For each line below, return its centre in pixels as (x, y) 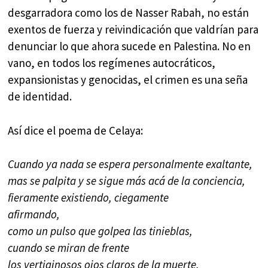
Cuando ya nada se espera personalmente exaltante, (130, 164)
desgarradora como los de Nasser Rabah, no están (129, 13)
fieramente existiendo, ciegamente (89, 197)
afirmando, (34, 214)
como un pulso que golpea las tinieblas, (100, 231)
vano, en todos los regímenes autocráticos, (112, 63)
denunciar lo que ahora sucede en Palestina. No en (130, 46)
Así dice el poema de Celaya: (76, 130)
